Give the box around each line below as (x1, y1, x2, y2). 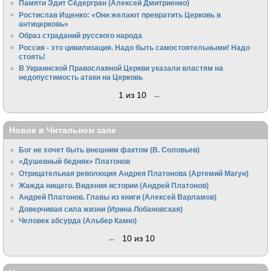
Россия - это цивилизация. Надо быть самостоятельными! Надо (19, 43, 250, 51)
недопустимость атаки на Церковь (19, 73, 143, 82)
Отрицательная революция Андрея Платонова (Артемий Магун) (19, 169, 249, 177)
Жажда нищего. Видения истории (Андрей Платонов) (19, 181, 209, 189)
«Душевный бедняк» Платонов (19, 157, 131, 166)
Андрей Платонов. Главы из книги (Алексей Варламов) (19, 193, 217, 201)
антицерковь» (19, 19, 69, 28)
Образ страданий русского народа (19, 31, 143, 40)
